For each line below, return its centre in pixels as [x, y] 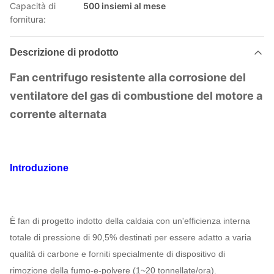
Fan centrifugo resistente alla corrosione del [128, 77]
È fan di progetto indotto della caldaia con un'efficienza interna [130, 221]
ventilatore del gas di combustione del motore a [136, 96]
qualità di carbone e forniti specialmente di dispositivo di [117, 254]
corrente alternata [58, 114]
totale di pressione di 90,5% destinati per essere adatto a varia [131, 237]
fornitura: [28, 19]
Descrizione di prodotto [64, 52]
